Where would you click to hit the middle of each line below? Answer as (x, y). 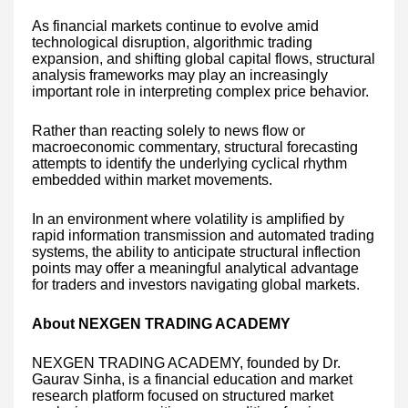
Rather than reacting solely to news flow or (168, 130)
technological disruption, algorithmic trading (172, 42)
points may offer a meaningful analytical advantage (195, 268)
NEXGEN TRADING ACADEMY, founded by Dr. (186, 362)
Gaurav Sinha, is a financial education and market (192, 379)
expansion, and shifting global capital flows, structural (204, 58)
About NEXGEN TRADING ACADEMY (161, 323)
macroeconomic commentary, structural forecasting (195, 147)
